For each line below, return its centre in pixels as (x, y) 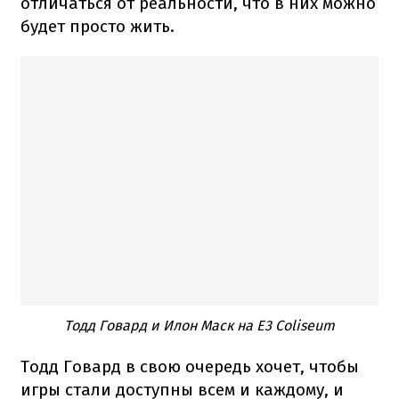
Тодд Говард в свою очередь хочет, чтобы (190, 366)
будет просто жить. (98, 26)
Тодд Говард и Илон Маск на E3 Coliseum (199, 325)
